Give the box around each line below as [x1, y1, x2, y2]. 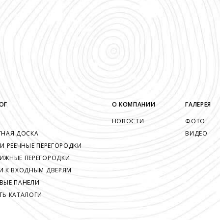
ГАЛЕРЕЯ [185, 100, 212, 109]
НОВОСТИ [111, 116, 144, 125]
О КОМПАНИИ [111, 100, 156, 109]
